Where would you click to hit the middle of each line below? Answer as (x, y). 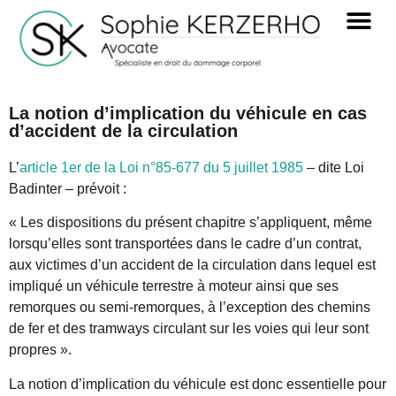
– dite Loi (334, 168)
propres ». (40, 350)
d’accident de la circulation (123, 131)
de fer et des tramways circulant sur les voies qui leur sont (189, 329)
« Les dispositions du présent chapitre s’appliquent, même (190, 223)
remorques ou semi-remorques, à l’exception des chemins (190, 308)
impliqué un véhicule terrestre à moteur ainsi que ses (174, 286)
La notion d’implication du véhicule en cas (188, 114)
